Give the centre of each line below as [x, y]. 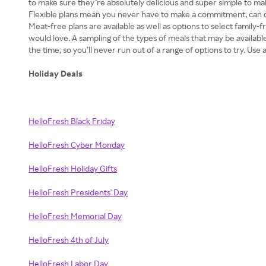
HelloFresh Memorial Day [75, 216]
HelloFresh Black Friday [72, 121]
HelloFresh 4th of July [69, 240]
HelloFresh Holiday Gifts [73, 168]
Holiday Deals [56, 73]
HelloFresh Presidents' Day [78, 192]
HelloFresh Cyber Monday [77, 145]
